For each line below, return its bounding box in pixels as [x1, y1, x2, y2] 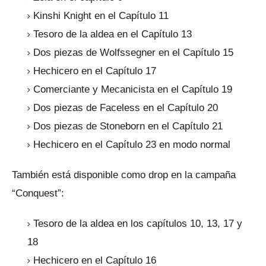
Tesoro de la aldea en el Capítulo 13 [33, 28, 192, 40]
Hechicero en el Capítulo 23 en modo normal [33, 138, 230, 150]
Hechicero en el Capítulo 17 [33, 65, 156, 77]
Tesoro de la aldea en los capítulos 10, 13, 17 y [33, 217, 242, 229]
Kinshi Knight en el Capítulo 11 [33, 9, 169, 21]
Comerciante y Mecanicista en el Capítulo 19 [33, 83, 232, 95]
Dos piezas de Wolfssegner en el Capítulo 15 [33, 46, 233, 58]
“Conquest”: [12, 187, 64, 199]
